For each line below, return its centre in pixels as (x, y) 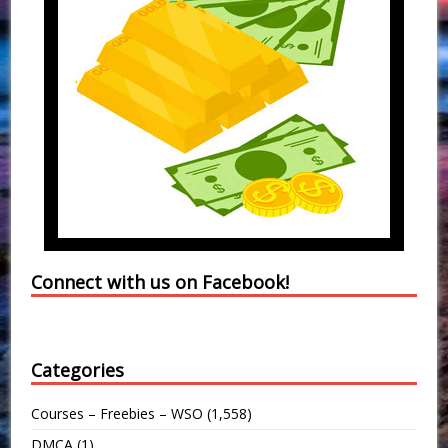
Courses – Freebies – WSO (117, 414)
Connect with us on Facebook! (160, 282)
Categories (78, 370)
